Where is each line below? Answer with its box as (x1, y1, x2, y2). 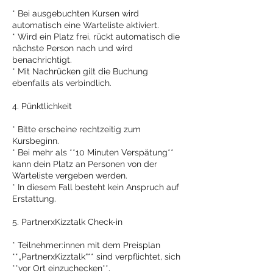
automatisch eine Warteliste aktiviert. (12, 20, 159, 30)
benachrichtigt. (12, 55, 72, 65)
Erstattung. (12, 194, 56, 204)
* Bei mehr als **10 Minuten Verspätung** (12, 147, 174, 157)
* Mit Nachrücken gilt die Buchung (12, 66, 148, 76)
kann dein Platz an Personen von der (12, 159, 157, 169)
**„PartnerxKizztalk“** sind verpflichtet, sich (12, 252, 180, 261)
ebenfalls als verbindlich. (12, 78, 112, 88)
